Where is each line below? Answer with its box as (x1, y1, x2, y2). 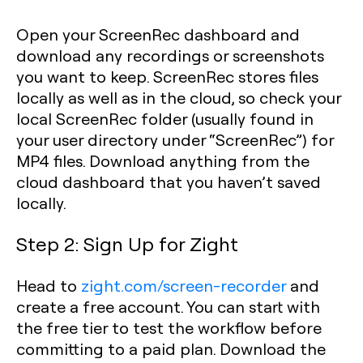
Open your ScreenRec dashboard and (16, 23, 300, 45)
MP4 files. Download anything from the (16, 150, 310, 171)
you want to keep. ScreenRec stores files (16, 66, 318, 87)
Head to (16, 275, 81, 296)
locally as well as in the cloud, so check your (16, 87, 341, 108)
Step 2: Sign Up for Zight (16, 231, 238, 256)
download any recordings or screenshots (16, 45, 324, 66)
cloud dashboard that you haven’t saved (16, 171, 321, 192)
